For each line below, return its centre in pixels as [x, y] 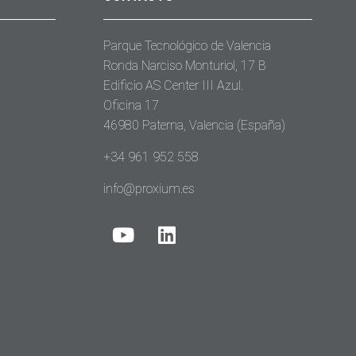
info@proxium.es [149, 189]
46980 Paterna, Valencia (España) [194, 125]
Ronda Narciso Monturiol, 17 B [184, 66]
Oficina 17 [131, 105]
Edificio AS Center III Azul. [173, 85]
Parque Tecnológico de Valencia [187, 46]
